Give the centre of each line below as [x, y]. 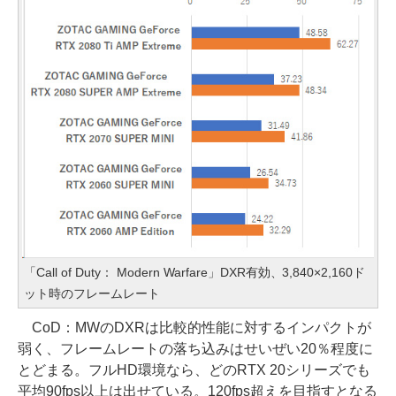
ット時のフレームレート [92, 294]
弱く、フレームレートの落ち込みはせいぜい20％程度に [195, 349]
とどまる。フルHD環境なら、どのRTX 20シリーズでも [194, 370]
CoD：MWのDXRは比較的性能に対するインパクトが [194, 328]
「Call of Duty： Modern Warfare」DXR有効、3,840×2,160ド [195, 273]
